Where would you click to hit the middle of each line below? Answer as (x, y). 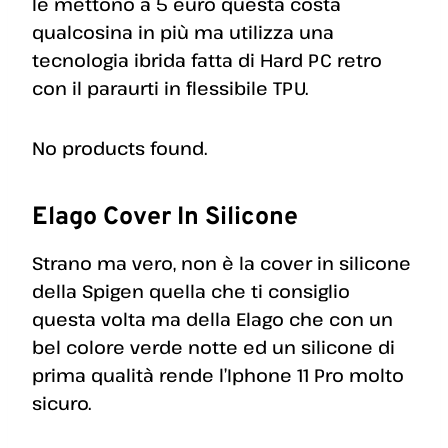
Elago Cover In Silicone (165, 217)
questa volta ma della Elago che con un (212, 319)
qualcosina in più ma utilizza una (183, 32)
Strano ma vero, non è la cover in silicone (221, 263)
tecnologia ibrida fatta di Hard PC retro (207, 60)
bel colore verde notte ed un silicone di (213, 347)
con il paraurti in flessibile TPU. (170, 88)
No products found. (119, 148)
